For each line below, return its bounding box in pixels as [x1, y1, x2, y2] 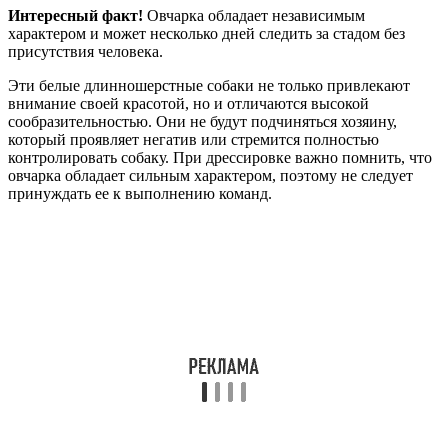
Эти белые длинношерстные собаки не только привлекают [8, 77, 410, 95]
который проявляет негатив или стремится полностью [8, 131, 379, 149]
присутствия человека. [8, 43, 163, 61]
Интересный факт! [8, 7, 143, 25]
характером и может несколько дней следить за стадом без [8, 25, 405, 43]
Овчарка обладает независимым [143, 7, 365, 25]
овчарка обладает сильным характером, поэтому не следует [8, 167, 413, 185]
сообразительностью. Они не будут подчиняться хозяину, [8, 113, 397, 131]
